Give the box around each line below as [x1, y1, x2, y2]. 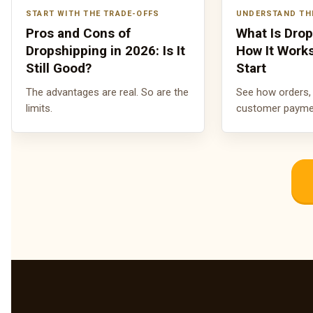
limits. [26, 102, 52, 115]
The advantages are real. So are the [26, 86, 189, 99]
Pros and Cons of [26, 25, 131, 42]
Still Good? [26, 60, 92, 77]
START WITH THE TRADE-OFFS [26, 9, 160, 19]
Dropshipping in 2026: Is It [26, 43, 185, 59]
